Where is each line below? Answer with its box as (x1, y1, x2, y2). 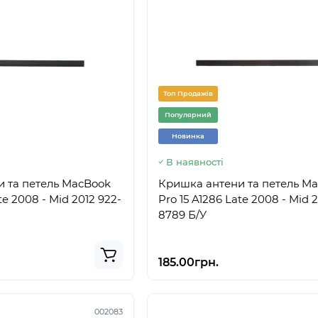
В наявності (166, 156, 224, 168)
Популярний (165, 111, 212, 119)
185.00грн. (158, 256, 219, 269)
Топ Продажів (163, 89, 213, 97)
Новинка (172, 132, 204, 140)
